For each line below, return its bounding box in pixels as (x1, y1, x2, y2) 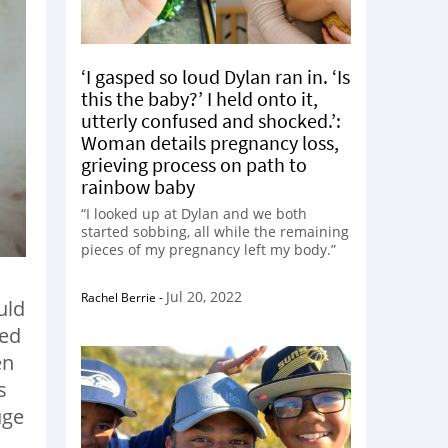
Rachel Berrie (81, 289, 156, 306)
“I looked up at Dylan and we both (81, 204, 307, 223)
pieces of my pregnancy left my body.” (81, 240, 336, 259)
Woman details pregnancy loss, (81, 130, 339, 155)
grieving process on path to (81, 152, 307, 177)
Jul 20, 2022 (166, 287, 242, 306)
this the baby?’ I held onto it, (81, 86, 318, 111)
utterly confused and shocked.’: (81, 108, 341, 133)
